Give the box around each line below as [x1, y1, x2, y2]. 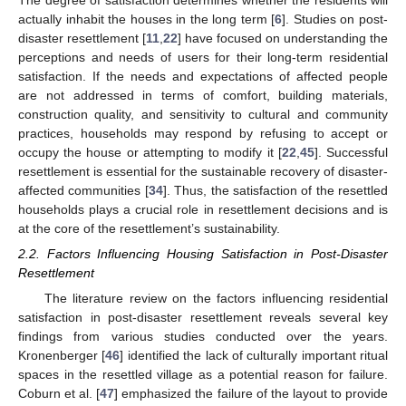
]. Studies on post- [282, 12, 389, 27]
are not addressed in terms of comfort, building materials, [18, 88, 388, 103]
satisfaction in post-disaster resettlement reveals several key [18, 310, 388, 325]
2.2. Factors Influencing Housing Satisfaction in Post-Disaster [18, 246, 388, 262]
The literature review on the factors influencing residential [43, 291, 388, 306]
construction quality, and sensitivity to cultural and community [18, 107, 388, 122]
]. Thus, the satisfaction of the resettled [162, 183, 388, 198]
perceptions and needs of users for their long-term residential [18, 50, 388, 65]
